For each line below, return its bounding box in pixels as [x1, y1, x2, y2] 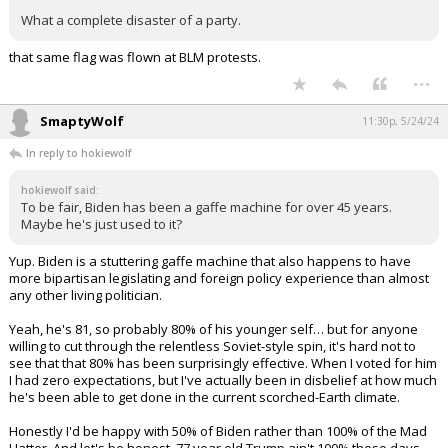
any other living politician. [9, 286, 162, 304]
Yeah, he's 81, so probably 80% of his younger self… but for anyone [9, 320, 418, 338]
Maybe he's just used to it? [21, 215, 182, 233]
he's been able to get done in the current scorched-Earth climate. [9, 388, 400, 406]
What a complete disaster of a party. [21, 11, 241, 29]
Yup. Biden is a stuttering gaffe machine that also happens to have [9, 252, 411, 270]
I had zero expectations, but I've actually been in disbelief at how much [9, 371, 437, 389]
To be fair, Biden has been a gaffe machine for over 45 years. [21, 198, 392, 216]
